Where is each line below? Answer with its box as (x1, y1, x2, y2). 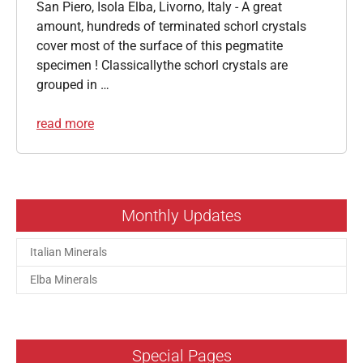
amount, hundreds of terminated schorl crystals (36, 18, 306, 34)
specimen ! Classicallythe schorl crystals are (36, 57, 288, 73)
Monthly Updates (122, 205, 241, 225)
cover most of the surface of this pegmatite (36, 37, 283, 53)
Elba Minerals (30, 272, 97, 286)
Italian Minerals (30, 245, 107, 258)
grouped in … (36, 76, 109, 92)
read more (36, 115, 94, 131)
